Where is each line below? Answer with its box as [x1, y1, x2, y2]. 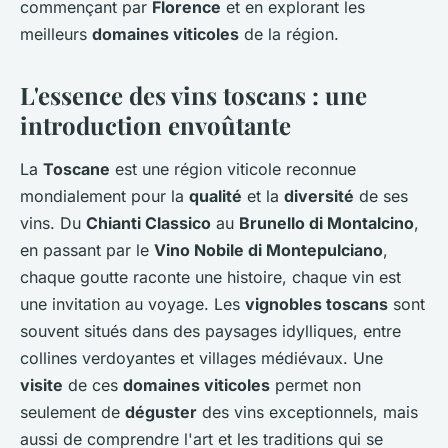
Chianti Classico [86, 213, 211, 234]
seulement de [20, 402, 125, 423]
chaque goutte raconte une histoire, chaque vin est [20, 267, 401, 288]
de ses [354, 186, 408, 207]
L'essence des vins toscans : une [20, 79, 367, 112]
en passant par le [20, 240, 154, 261]
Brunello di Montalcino [239, 213, 414, 234]
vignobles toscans [245, 294, 388, 315]
